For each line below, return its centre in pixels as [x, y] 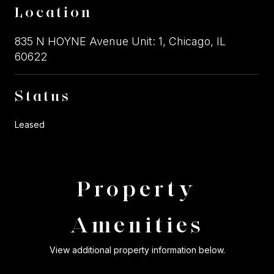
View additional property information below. [137, 250]
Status [43, 95]
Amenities [137, 224]
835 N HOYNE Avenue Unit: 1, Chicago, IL [120, 41]
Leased [30, 124]
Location [54, 12]
